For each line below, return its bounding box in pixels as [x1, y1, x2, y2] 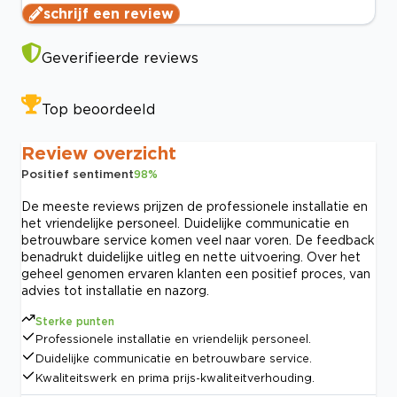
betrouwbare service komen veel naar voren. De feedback [21, 233, 375, 247]
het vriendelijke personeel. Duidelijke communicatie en [21, 216, 349, 230]
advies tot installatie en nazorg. [21, 284, 209, 298]
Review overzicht [21, 143, 176, 163]
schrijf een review [43, 5, 174, 22]
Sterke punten [35, 315, 114, 328]
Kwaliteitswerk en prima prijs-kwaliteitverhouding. [35, 372, 315, 385]
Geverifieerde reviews [42, 50, 198, 66]
